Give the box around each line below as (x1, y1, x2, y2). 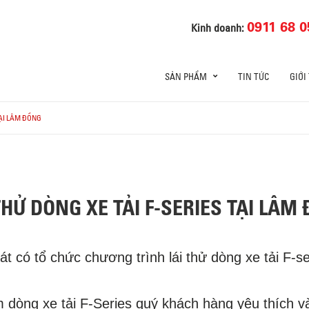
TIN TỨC (238, 71, 269, 83)
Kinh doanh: (191, 20, 248, 34)
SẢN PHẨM (165, 71, 207, 83)
